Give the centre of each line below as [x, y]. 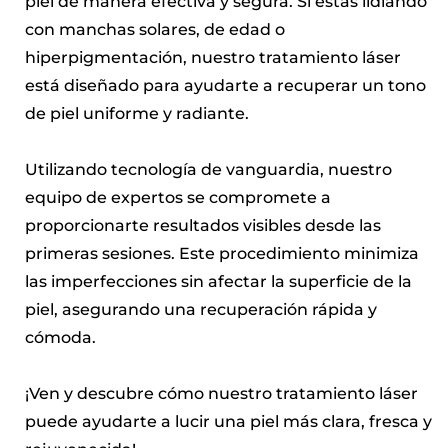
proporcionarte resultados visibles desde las [203, 225]
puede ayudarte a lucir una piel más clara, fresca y [228, 421]
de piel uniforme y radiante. [137, 113]
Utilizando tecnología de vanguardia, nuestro [208, 169]
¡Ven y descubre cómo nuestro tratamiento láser [221, 393]
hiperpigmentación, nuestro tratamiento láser [213, 57]
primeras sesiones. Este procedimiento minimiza [222, 253]
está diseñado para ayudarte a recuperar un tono [225, 85]
